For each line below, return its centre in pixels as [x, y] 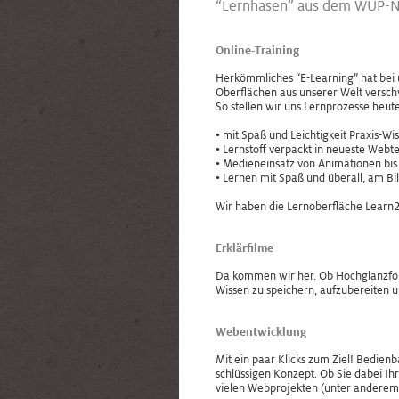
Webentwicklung [261, 332]
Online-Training [257, 51]
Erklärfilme [244, 248]
